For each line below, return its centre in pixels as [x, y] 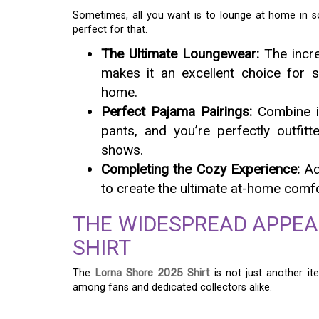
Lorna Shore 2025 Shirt [153, 273]
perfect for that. [110, 29]
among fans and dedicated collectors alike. [172, 287]
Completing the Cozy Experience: [200, 169]
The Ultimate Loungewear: [180, 53]
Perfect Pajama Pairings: [177, 111]
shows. [122, 150]
